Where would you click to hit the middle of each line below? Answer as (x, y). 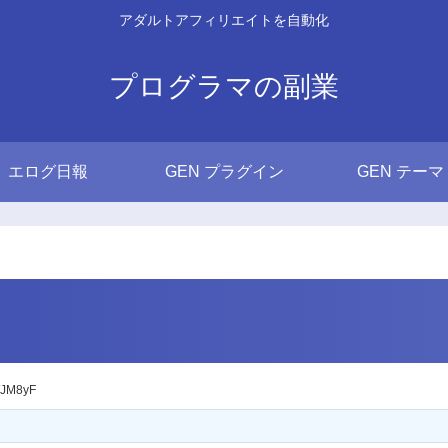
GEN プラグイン (224, 171)
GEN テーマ (400, 171)
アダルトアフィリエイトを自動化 (224, 20)
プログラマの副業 (224, 86)
